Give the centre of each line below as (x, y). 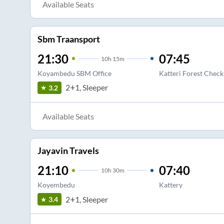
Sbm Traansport (68, 39)
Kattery (170, 185)
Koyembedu (56, 185)
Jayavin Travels (68, 151)
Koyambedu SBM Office (74, 73)
